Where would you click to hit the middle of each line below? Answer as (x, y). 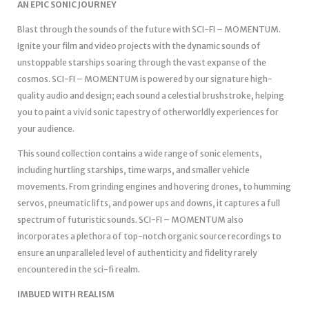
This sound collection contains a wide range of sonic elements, (140, 153)
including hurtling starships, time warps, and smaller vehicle (133, 170)
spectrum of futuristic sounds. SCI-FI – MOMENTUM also (130, 219)
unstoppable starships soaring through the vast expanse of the (142, 62)
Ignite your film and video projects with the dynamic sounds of (139, 46)
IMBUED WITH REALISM (66, 294)
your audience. (46, 128)
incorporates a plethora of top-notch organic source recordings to (149, 236)
